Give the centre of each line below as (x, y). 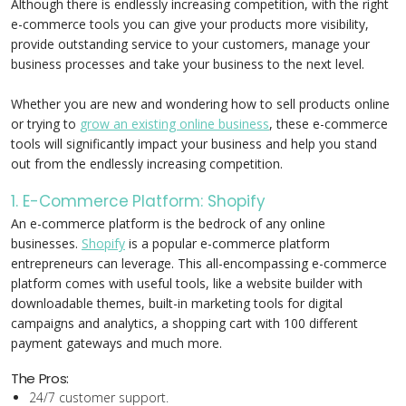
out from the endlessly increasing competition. (147, 164)
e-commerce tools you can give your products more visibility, (190, 24)
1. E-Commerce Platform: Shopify (138, 201)
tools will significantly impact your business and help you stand (194, 144)
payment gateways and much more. (116, 343)
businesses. (46, 243)
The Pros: (40, 378)
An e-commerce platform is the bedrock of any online (168, 223)
